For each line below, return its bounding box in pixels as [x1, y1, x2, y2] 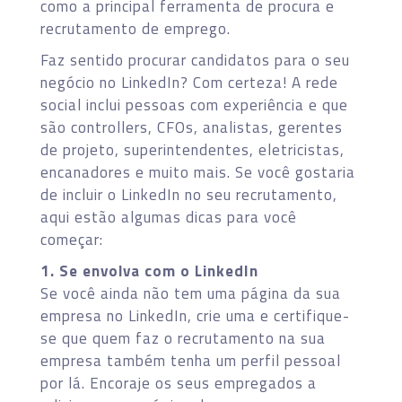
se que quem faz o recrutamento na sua [40, 326, 326, 350]
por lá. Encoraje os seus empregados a [40, 371, 317, 395]
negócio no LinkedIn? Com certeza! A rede [40, 70, 338, 94]
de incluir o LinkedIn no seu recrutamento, [40, 182, 337, 206]
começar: [40, 227, 103, 251]
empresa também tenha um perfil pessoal [40, 348, 341, 372]
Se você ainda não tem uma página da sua [40, 281, 341, 305]
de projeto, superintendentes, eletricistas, [40, 137, 345, 162]
